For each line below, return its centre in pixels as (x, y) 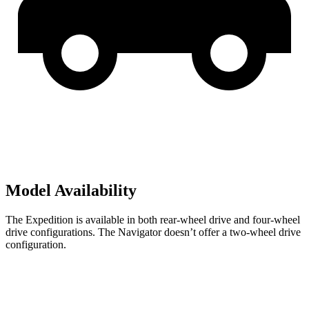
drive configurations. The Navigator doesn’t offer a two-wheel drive (153, 232)
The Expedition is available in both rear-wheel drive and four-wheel (153, 220)
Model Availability (71, 191)
